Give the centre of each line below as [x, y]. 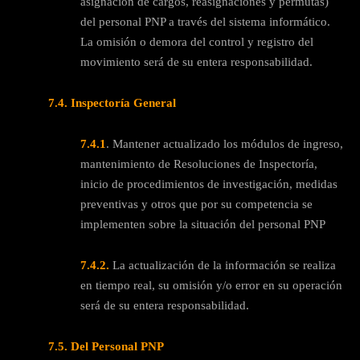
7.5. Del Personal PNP [106, 346]
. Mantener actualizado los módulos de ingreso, [225, 143]
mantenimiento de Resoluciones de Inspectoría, [199, 164]
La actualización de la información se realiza [223, 265]
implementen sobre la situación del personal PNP [203, 224]
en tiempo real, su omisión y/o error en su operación [211, 285]
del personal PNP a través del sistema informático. [205, 21]
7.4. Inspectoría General [112, 102]
